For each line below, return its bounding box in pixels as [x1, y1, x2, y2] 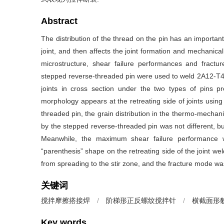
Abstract [41, 16, 77, 26]
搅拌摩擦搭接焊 [41, 196, 90, 204]
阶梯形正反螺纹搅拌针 [106, 196, 176, 204]
